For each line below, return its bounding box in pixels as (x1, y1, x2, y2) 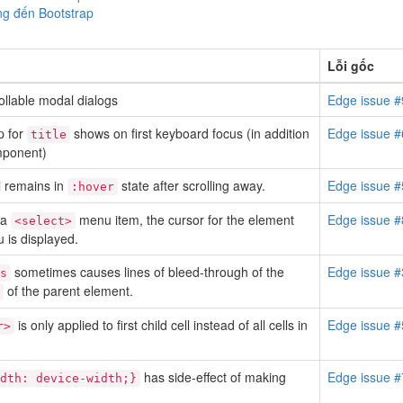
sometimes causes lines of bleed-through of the (11, 263, 284, 281)
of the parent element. (4, 282, 133, 300)
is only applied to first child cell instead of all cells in (14, 316, 308, 334)
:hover (71, 180, 114, 193)
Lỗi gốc (327, 57, 374, 75)
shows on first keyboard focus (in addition (70, 124, 309, 142)
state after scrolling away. (118, 176, 265, 194)
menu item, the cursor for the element (76, 210, 294, 228)
